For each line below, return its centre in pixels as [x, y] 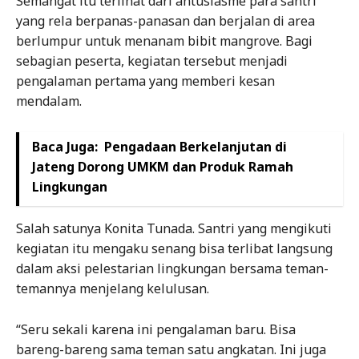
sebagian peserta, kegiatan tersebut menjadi [152, 61]
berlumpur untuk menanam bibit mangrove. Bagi [164, 40]
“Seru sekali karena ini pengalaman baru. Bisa [156, 329]
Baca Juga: [65, 146]
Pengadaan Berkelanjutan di [196, 146]
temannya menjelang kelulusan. [113, 288]
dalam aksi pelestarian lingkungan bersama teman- [172, 268]
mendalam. [49, 101]
